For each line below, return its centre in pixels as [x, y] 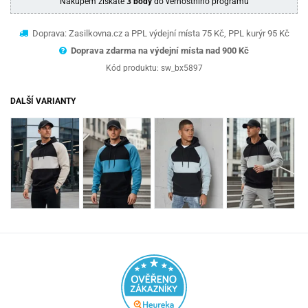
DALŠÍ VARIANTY [43, 101]
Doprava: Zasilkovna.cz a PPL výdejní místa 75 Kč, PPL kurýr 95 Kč [159, 33]
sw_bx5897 [181, 68]
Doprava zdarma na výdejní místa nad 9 [149, 50]
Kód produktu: [133, 68]
